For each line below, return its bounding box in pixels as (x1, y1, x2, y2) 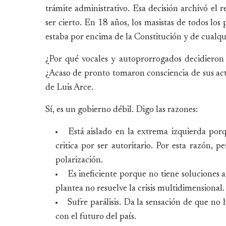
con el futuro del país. (55, 212, 136, 221)
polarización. (55, 155, 103, 165)
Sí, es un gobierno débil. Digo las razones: (45, 105, 198, 115)
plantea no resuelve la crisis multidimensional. (55, 184, 224, 193)
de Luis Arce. (45, 83, 93, 92)
